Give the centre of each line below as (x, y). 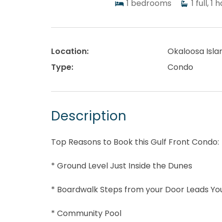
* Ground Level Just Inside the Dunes (122, 166)
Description (89, 116)
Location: (70, 52)
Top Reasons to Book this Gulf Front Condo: (135, 142)
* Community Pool (86, 214)
